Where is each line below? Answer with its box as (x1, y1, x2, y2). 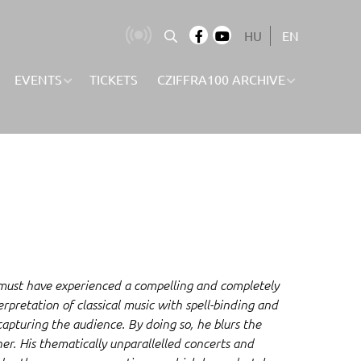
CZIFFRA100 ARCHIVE (157, 71, 285, 88)
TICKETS (89, 71, 138, 88)
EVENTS (15, 71, 62, 88)
